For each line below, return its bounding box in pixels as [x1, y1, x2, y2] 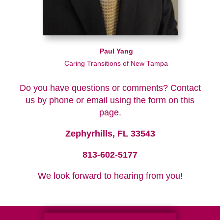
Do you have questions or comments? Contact [19, 82, 201, 93]
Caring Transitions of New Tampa [64, 59, 168, 67]
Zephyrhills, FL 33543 [65, 128, 155, 138]
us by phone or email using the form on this [26, 95, 194, 105]
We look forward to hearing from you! [37, 170, 183, 181]
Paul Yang [99, 47, 133, 55]
